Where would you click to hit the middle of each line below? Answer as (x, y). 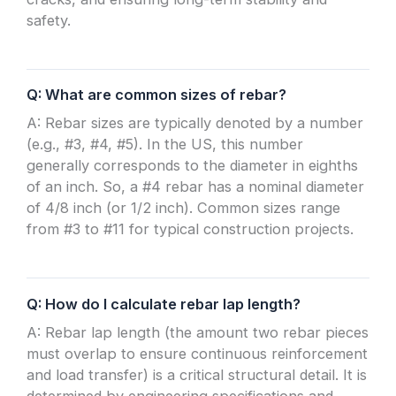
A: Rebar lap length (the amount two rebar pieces (198, 332)
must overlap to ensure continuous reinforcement (198, 353)
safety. (49, 21)
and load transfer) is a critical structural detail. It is (197, 374)
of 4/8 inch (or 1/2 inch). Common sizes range (184, 208)
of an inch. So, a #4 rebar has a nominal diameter (196, 187)
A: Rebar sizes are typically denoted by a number (195, 123)
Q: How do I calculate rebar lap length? (164, 304)
